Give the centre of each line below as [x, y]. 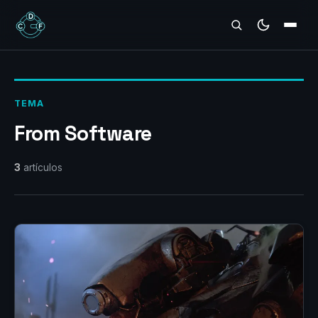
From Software [83, 133]
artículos [42, 168]
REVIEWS [48, 26]
